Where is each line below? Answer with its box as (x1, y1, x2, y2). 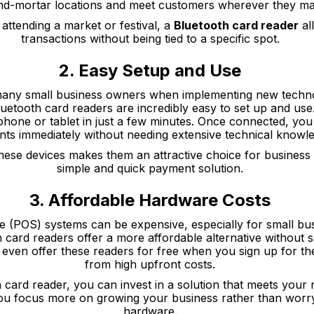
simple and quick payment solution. (57, 161, 243, 175)
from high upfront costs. (85, 257, 215, 271)
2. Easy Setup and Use (59, 60, 241, 81)
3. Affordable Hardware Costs (29, 190, 271, 210)
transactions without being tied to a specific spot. (20, 32, 280, 46)
